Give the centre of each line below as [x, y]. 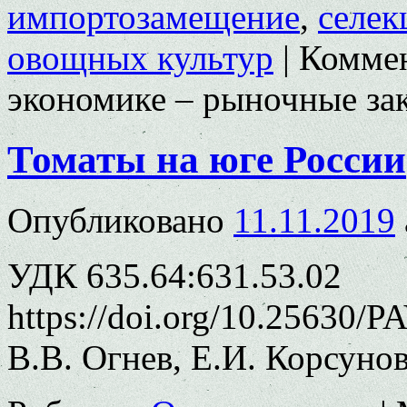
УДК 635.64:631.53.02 [174, 275]
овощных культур [140, 57]
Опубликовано [116, 220]
